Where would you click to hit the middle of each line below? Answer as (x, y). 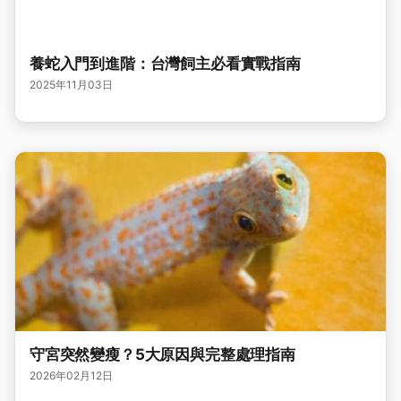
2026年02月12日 (71, 375)
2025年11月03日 (71, 85)
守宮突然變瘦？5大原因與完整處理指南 (162, 354)
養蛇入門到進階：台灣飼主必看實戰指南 (165, 64)
